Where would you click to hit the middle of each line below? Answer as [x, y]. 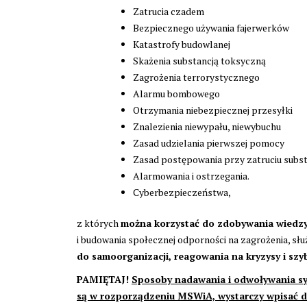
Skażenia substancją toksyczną [199, 60]
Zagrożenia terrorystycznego [196, 77]
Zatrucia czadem [169, 11]
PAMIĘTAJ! [103, 279]
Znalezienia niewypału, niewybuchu [207, 126]
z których [99, 223]
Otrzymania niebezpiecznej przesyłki [213, 110]
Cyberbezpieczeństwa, [182, 192]
